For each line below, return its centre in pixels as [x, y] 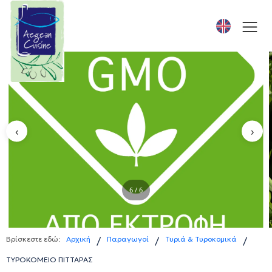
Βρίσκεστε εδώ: [33, 239]
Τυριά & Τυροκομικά [201, 239]
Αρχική [78, 239]
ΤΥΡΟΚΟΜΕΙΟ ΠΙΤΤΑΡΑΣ [49, 260]
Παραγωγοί [128, 239]
